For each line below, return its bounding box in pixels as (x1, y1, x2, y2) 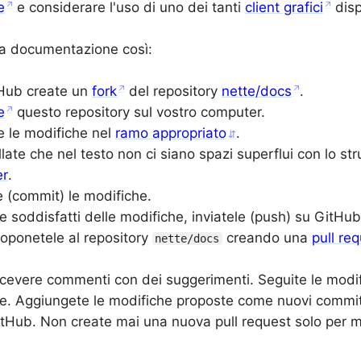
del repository (124, 83, 222, 100)
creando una (222, 230, 312, 247)
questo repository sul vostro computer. (12, 104, 265, 121)
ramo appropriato (114, 125, 226, 142)
